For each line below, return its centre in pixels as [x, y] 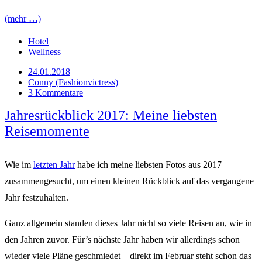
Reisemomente [47, 131]
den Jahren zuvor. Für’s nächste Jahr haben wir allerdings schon [122, 239]
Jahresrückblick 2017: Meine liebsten [111, 115]
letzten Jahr [54, 164]
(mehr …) [23, 18]
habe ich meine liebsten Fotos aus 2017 [148, 164]
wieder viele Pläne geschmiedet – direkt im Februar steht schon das [128, 256]
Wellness [44, 51]
